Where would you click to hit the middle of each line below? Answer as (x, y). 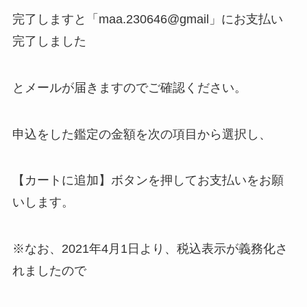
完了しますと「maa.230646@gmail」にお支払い (147, 19)
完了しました (49, 41)
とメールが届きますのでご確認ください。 (129, 87)
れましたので (49, 271)
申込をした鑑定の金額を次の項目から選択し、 (142, 134)
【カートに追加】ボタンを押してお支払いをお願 (148, 181)
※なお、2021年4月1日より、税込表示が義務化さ (150, 249)
